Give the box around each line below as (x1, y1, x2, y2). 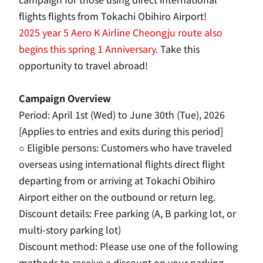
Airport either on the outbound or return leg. (19, 190, 215, 204)
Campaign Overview (19, 91, 111, 105)
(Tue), (174, 107, 204, 122)
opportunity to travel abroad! (19, 58, 148, 72)
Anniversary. (103, 42, 158, 56)
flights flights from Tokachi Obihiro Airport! (19, 9, 207, 23)
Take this (158, 42, 200, 56)
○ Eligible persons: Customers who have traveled (19, 140, 232, 154)
